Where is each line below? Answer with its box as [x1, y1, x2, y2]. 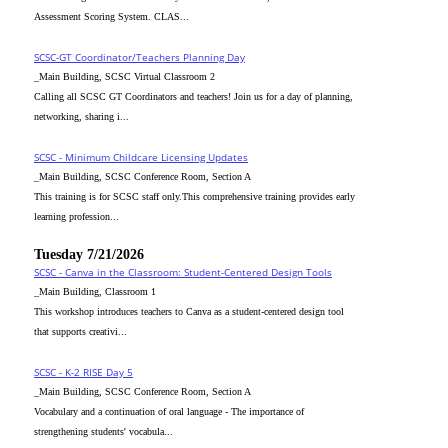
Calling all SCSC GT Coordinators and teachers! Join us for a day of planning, [34, 91, 353, 102]
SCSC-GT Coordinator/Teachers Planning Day [34, 50, 245, 64]
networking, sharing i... [34, 111, 129, 122]
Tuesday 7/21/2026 [34, 247, 144, 262]
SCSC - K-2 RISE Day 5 [34, 365, 133, 379]
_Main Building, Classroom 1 [34, 286, 156, 297]
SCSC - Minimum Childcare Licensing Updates [34, 150, 248, 164]
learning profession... [34, 211, 119, 222]
